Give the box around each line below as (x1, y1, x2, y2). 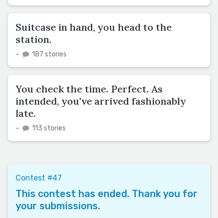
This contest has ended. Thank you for (16, 187, 198, 200)
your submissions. (16, 200, 100, 212)
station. (16, 33, 52, 45)
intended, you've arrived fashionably (16, 94, 186, 107)
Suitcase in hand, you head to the (16, 20, 172, 33)
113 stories (31, 124, 66, 132)
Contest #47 (16, 173, 62, 182)
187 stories (31, 50, 67, 58)
